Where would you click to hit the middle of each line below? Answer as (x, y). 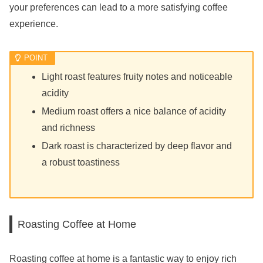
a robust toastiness (81, 162)
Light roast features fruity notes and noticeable (137, 76)
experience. (34, 24)
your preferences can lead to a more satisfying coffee (119, 8)
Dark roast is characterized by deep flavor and (137, 146)
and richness (69, 127)
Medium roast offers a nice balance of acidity (134, 111)
